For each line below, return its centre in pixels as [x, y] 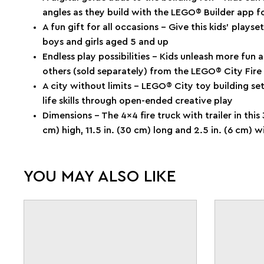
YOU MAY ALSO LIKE [100, 176]
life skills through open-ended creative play [138, 100]
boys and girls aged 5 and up [105, 42]
